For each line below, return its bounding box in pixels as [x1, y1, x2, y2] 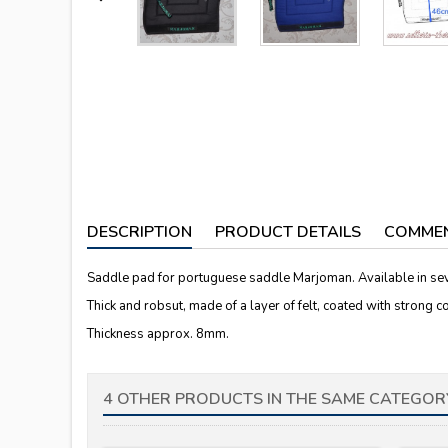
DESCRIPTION [87, 221, 192, 244]
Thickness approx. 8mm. [87, 325, 229, 344]
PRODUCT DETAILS [215, 221, 361, 244]
